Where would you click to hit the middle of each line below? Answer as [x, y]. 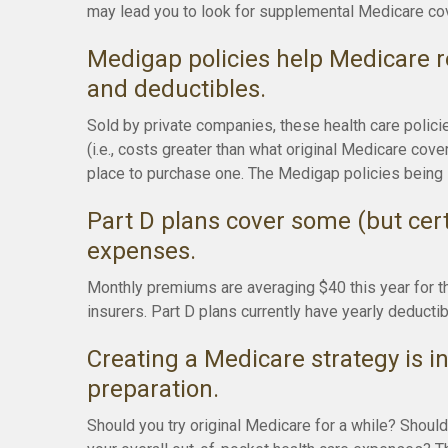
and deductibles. [176, 89]
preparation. [153, 389]
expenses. [141, 251]
